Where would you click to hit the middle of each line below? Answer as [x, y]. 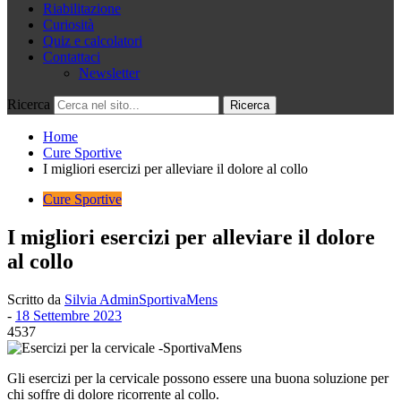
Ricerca [29, 104]
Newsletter [109, 73]
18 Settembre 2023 [68, 315]
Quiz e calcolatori [93, 41]
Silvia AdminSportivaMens [141, 299]
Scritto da [36, 299]
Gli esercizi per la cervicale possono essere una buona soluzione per [198, 378]
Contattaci [72, 57]
